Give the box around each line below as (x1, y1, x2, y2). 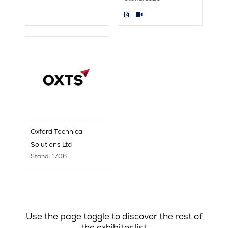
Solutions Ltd (30, 140, 72, 149)
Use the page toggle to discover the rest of (25, 211, 202, 222)
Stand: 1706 (30, 152, 67, 161)
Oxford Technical (30, 127, 84, 136)
